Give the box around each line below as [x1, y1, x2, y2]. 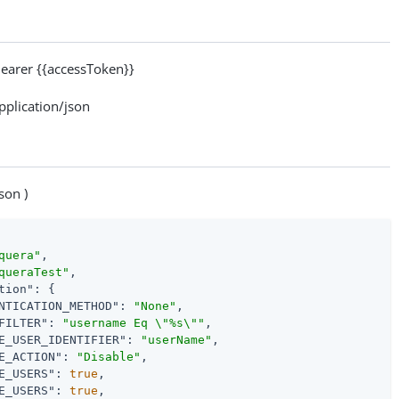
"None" [134, 298, 177, 313]
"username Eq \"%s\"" [62, 315, 206, 330]
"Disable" [77, 349, 142, 363]
